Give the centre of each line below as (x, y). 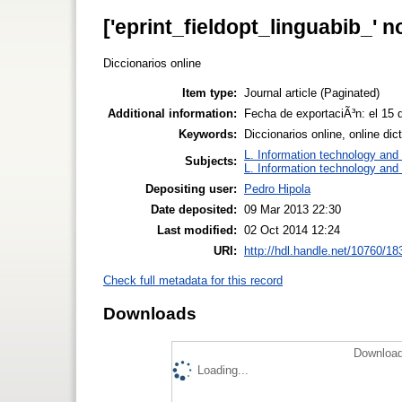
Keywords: (208, 134)
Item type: (210, 92)
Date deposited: (194, 209)
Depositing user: (191, 188)
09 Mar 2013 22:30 (293, 209)
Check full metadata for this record (193, 280)
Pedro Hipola (277, 188)
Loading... (223, 370)
